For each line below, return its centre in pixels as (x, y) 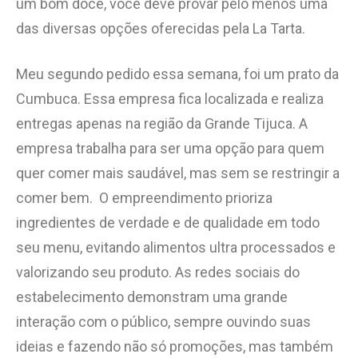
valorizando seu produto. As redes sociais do (158, 272)
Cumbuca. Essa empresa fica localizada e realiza (170, 98)
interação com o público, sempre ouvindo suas (163, 321)
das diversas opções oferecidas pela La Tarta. (161, 28)
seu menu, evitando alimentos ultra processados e (176, 247)
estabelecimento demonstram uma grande (152, 296)
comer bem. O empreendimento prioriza (144, 197)
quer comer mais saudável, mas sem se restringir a (178, 173)
